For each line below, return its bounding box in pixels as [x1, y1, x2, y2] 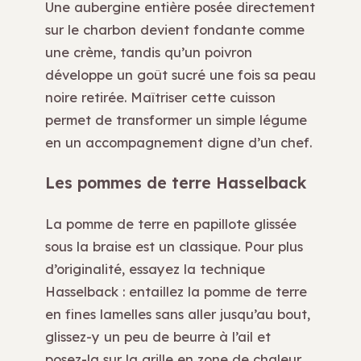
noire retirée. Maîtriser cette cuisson [45, 89, 276, 106]
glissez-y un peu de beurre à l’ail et [45, 327, 271, 345]
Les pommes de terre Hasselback [45, 172, 306, 193]
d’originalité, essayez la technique [45, 259, 265, 277]
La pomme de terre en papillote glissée [45, 214, 297, 232]
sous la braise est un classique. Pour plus [45, 237, 303, 255]
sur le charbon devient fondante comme [45, 21, 305, 39]
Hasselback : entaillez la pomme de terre [45, 282, 307, 300]
